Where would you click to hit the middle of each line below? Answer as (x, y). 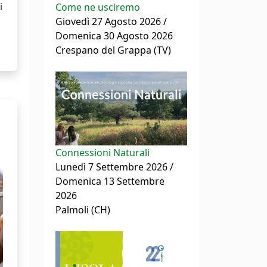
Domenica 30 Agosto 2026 (114, 36)
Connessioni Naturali (103, 153)
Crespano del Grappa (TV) (113, 50)
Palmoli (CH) (83, 210)
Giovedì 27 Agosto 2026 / (111, 22)
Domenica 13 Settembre (110, 181)
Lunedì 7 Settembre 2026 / (114, 167)
